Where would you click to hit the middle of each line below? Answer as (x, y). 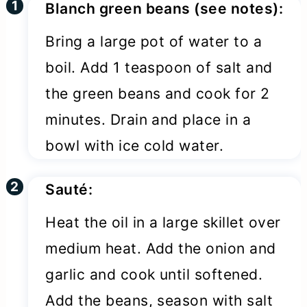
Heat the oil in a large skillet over (163, 222)
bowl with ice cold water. (135, 146)
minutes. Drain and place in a (148, 120)
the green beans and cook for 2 (158, 94)
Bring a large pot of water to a (154, 42)
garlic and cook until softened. (154, 274)
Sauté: (69, 189)
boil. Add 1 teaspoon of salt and (159, 68)
